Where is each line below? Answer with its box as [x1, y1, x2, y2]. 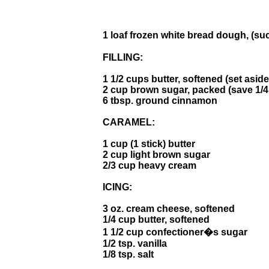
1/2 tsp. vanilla [103, 238, 167, 249]
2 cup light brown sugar [103, 149, 210, 160]
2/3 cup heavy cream [103, 160, 196, 171]
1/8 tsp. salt [103, 249, 154, 259]
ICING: [103, 181, 132, 192]
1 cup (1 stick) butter [103, 138, 195, 149]
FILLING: [103, 52, 143, 62]
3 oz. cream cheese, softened [103, 203, 235, 214]
